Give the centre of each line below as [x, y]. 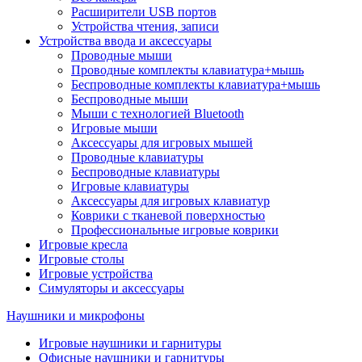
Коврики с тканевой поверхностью [168, 215]
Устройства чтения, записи [145, 26]
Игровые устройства [96, 273]
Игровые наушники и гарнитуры [130, 343]
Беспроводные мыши [130, 99]
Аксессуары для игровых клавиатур [170, 200]
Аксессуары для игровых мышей [162, 142]
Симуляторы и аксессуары [112, 288]
